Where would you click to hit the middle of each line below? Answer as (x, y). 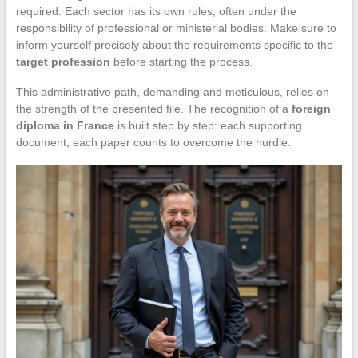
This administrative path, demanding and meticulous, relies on (172, 91)
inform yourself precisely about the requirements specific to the (174, 44)
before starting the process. (181, 61)
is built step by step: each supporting (208, 125)
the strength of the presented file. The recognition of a (153, 108)
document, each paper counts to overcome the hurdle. (153, 142)
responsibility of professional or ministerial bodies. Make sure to (176, 28)
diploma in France (65, 125)
